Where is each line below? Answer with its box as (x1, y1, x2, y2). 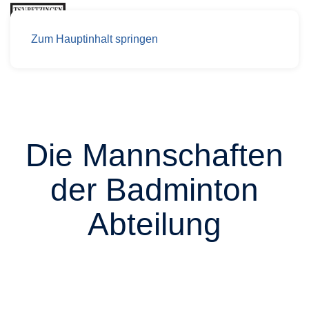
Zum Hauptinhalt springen (31, 33, 158, 45)
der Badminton (50, 172, 259, 208)
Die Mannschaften (26, 137, 283, 173)
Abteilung (88, 206, 221, 242)
